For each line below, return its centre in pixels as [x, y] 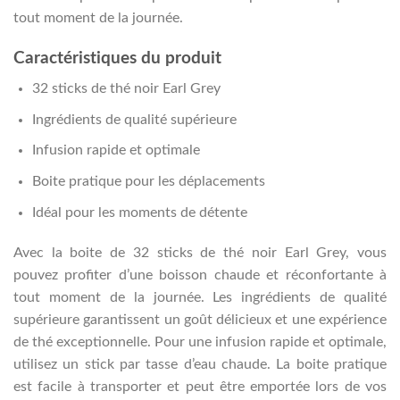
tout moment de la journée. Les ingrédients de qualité [200, 298]
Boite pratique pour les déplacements [148, 181]
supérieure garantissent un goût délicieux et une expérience [200, 320]
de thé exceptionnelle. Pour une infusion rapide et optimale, [200, 342]
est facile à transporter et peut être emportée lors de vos [200, 387]
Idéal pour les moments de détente [139, 212]
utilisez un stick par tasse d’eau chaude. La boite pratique [200, 365]
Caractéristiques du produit [117, 58]
